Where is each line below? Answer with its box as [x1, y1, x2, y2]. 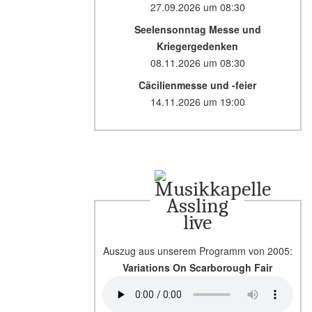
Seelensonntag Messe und [134, 22, 261, 36]
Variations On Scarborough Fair [123, 260, 273, 274]
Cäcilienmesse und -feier [139, 78, 257, 92]
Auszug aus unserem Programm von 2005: [102, 244, 292, 258]
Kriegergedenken [157, 39, 239, 53]
